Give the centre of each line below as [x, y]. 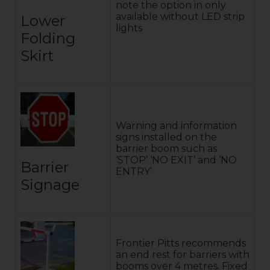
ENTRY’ [134, 171]
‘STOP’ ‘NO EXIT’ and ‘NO [176, 160]
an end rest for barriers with [183, 254]
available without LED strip [180, 16]
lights [129, 28]
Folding [48, 38]
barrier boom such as [166, 148]
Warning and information [176, 125]
